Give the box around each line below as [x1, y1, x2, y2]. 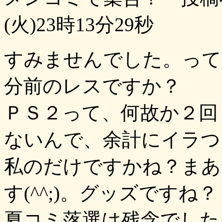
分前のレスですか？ [4, 75, 181, 97]
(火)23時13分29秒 [4, 14, 154, 35]
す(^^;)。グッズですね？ [4, 182, 218, 204]
